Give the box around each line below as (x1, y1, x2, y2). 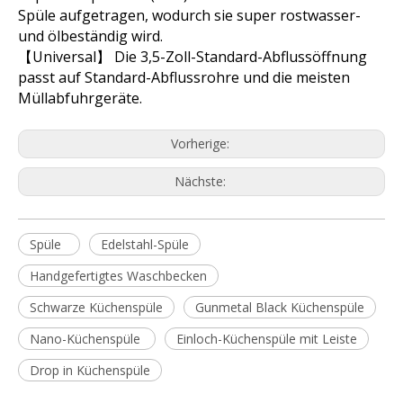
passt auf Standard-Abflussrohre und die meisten (18, 67, 350, 88)
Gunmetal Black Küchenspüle (195, 299, 364, 317)
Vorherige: (170, 135, 233, 153)
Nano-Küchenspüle (30, 330, 144, 348)
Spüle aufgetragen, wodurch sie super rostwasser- (18, 5, 361, 26)
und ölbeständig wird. (18, 26, 163, 47)
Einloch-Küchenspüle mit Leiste (176, 330, 357, 348)
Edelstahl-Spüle (101, 236, 189, 254)
